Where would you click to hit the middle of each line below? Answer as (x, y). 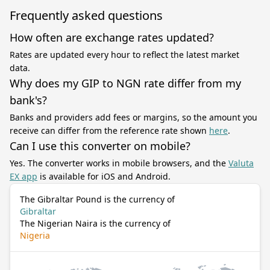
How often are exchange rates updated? (112, 37)
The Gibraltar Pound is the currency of (97, 199)
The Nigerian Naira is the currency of (95, 223)
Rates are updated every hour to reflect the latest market (124, 55)
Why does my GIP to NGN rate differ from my (125, 83)
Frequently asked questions (86, 15)
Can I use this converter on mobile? (100, 146)
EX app (24, 176)
